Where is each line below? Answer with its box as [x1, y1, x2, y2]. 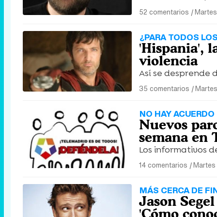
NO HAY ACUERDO [139, 108, 215, 120]
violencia [139, 53, 198, 68]
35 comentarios [139, 83, 189, 93]
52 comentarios [139, 7, 189, 17]
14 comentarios [139, 160, 187, 170]
